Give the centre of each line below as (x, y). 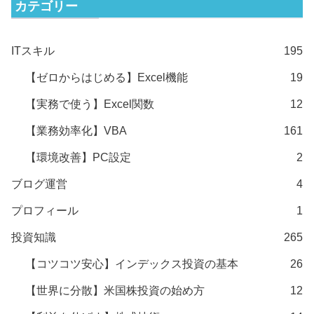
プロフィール (45, 210)
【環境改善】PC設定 (78, 157)
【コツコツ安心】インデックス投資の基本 (132, 264)
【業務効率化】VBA (76, 130)
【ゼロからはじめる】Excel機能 (107, 77)
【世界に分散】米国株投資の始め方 (115, 290)
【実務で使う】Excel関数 (90, 104)
